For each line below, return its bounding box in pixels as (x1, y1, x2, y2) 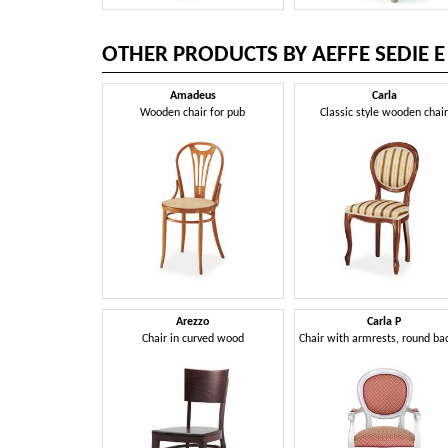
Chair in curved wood (141, 332, 244, 345)
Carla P (367, 315, 402, 328)
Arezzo (176, 315, 210, 328)
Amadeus (169, 89, 216, 102)
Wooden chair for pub (140, 106, 246, 119)
